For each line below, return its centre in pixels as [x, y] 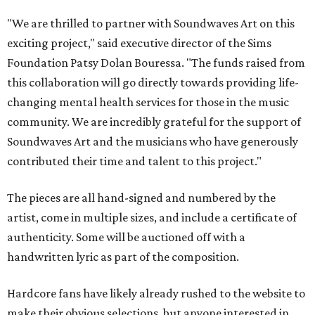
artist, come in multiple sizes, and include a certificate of [152, 217]
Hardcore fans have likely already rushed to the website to [156, 293]
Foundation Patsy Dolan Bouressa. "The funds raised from [156, 63]
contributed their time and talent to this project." [134, 161]
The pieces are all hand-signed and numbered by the [141, 198]
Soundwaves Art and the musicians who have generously [153, 141]
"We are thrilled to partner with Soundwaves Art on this [151, 23]
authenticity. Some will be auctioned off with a [126, 237]
